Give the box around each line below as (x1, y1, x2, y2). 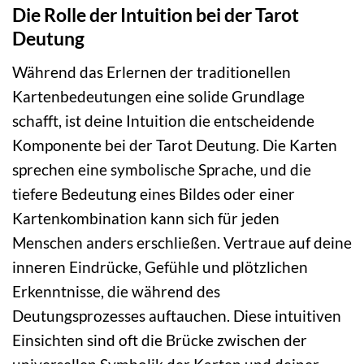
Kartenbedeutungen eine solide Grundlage (12, 86, 305, 106)
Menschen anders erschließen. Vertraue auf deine (12, 232, 352, 252)
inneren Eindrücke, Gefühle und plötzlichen (12, 257, 308, 276)
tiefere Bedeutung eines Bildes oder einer (12, 184, 295, 203)
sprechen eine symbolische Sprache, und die (12, 159, 311, 179)
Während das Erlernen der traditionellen (12, 62, 291, 81)
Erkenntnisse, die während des (12, 281, 220, 301)
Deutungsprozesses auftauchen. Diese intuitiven (12, 305, 341, 325)
